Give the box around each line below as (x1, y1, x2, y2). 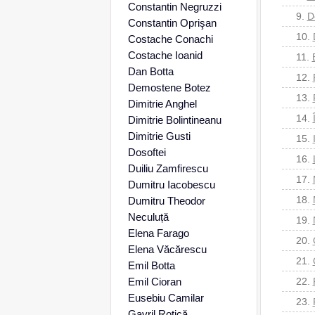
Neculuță (127, 211, 169, 223)
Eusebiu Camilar (127, 292, 204, 304)
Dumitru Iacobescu (127, 179, 215, 191)
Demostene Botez (127, 82, 211, 94)
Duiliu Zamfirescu (127, 162, 208, 174)
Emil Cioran (127, 276, 181, 288)
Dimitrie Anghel (127, 98, 197, 110)
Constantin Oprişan (127, 17, 217, 29)
